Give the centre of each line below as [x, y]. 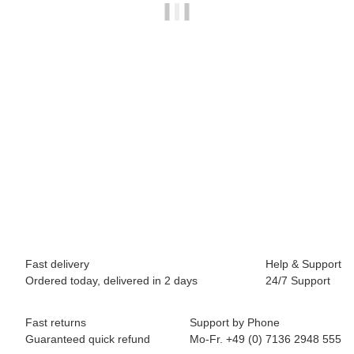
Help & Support [303, 264]
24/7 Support [298, 281]
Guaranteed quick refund [88, 339]
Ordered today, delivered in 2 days [111, 281]
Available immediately [177, 192]
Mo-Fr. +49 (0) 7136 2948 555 [265, 339]
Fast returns [56, 322]
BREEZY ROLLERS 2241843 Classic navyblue [177, 154]
